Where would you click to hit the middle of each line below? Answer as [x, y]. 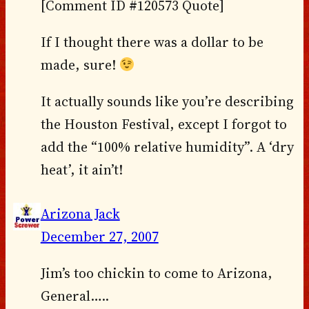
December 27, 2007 [99, 236]
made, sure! [80, 65]
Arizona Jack [80, 213]
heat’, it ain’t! [81, 170]
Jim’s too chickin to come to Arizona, [156, 273]
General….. [74, 296]
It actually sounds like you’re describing [167, 102]
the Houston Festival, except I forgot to [163, 124]
